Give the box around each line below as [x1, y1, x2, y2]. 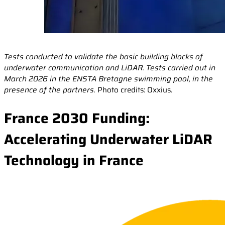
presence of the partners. [4, 84, 95, 96]
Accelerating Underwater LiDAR [4, 128, 212, 150]
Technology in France [4, 149, 144, 171]
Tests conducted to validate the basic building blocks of [4, 51, 203, 63]
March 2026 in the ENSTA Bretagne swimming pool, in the [4, 73, 213, 85]
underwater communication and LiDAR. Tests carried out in [4, 62, 215, 74]
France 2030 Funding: [4, 106, 150, 129]
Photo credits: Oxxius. [95, 84, 172, 96]
